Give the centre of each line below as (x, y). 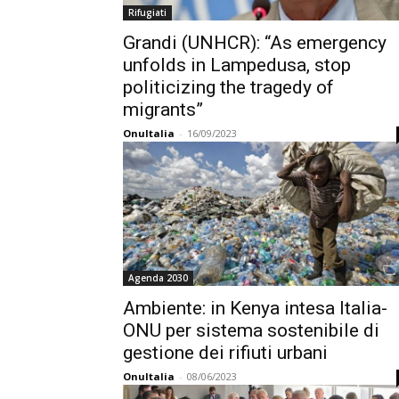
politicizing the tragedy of (228, 87)
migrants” (163, 110)
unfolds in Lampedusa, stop (237, 65)
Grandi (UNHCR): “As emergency (255, 43)
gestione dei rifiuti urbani (225, 353)
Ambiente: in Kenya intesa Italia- (255, 308)
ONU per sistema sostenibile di (251, 330)
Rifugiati (147, 12)
